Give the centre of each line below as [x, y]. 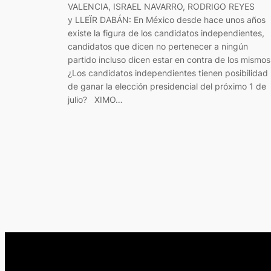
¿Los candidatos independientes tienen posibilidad [168, 73]
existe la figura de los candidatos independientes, [166, 33]
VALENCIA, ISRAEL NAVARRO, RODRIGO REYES [161, 7]
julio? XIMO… [95, 100]
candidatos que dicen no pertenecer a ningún [158, 47]
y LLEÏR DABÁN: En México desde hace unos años [167, 20]
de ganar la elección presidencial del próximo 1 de [167, 87]
